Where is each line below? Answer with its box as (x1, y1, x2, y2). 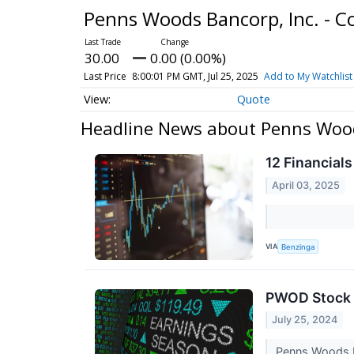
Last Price (83, 70, 126, 83)
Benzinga (281, 242, 315, 251)
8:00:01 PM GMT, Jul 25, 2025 (131, 70, 258, 83)
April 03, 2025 (272, 179, 341, 191)
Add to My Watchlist (263, 70, 352, 83)
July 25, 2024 (272, 314, 338, 326)
